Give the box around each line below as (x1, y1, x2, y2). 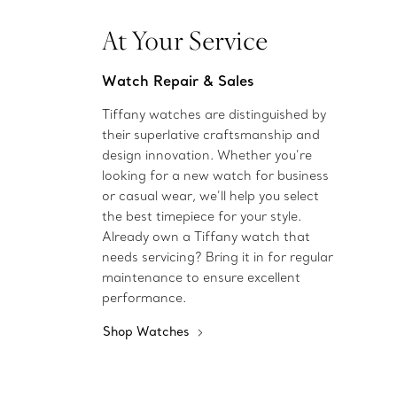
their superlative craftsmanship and (101, 127, 320, 144)
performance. (101, 290, 186, 307)
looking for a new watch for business (101, 167, 329, 184)
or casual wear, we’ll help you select (101, 188, 319, 205)
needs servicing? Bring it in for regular (101, 249, 333, 266)
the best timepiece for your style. (101, 208, 301, 225)
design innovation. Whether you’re (101, 147, 312, 164)
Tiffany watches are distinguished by (101, 106, 326, 123)
